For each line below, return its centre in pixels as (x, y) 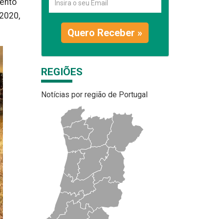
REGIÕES (62, 72)
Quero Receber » (105, 33)
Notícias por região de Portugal (94, 95)
